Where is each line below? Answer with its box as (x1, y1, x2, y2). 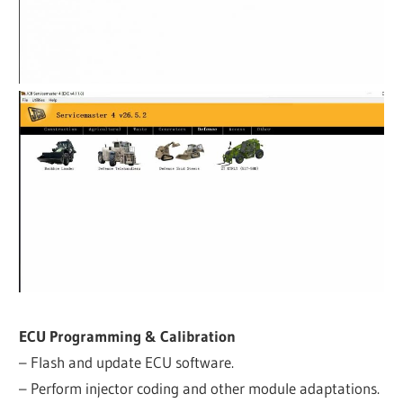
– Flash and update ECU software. (19, 352, 235, 372)
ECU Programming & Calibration (19, 326, 237, 345)
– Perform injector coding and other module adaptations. (19, 378, 381, 398)
